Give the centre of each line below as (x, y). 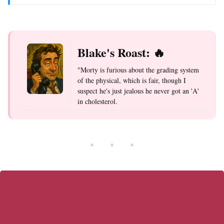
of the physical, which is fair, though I (132, 80)
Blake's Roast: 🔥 (121, 52)
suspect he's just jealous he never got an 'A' (138, 90)
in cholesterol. (97, 101)
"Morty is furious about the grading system (138, 69)
